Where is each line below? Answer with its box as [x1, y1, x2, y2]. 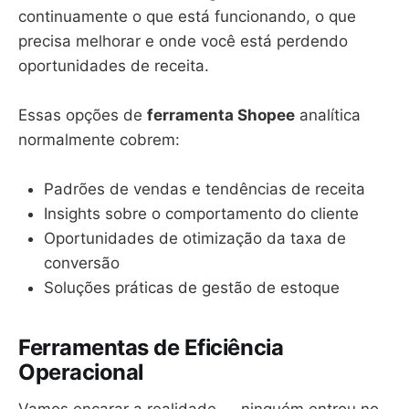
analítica [295, 106, 361, 125]
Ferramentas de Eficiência [18, 334, 284, 362]
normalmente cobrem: [18, 131, 180, 150]
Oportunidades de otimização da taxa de [44, 229, 346, 248]
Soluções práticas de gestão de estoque [44, 278, 340, 298]
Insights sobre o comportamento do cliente [44, 204, 359, 224]
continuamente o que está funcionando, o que [18, 7, 356, 26]
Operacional [18, 359, 143, 386]
